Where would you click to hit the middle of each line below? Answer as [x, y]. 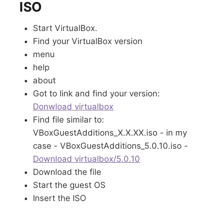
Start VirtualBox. [65, 28]
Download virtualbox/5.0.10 [87, 159]
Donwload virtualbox [73, 107]
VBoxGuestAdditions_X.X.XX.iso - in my [110, 133]
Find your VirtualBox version [88, 41]
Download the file [67, 172]
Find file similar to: [69, 120]
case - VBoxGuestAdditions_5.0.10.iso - [111, 146]
